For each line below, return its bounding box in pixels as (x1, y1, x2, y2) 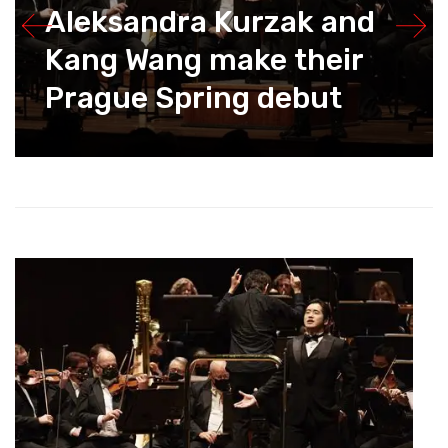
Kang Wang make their (45, 42, 364, 79)
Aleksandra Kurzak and (45, 4, 375, 41)
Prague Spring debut (45, 80, 342, 117)
